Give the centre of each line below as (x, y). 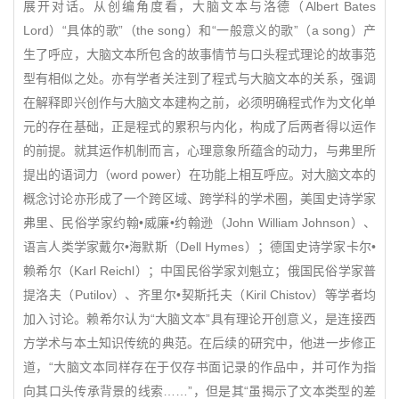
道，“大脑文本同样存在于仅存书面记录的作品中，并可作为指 (199, 367)
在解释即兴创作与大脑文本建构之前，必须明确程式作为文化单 (199, 102)
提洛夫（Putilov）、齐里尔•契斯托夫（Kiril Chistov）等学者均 (199, 295)
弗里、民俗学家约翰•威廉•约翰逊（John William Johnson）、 (199, 223)
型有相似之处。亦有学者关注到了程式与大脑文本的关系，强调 (199, 78)
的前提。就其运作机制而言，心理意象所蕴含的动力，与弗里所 (199, 151)
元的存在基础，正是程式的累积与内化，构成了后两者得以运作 (199, 126)
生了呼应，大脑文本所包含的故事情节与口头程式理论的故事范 (199, 54)
